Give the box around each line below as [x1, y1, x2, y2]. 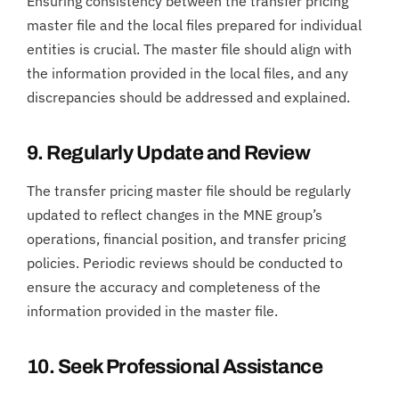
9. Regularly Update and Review [27, 142, 311, 164]
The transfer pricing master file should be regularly [27, 181, 351, 199]
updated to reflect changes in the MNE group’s [27, 205, 322, 224]
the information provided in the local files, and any [27, 63, 348, 82]
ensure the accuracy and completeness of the [27, 277, 321, 296]
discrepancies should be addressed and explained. [27, 87, 350, 106]
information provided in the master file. [27, 301, 278, 320]
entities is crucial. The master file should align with [27, 39, 352, 58]
